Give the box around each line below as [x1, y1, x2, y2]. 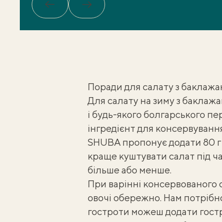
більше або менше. [87, 164, 171, 175]
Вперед [86, 2, 122, 14]
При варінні [87, 178, 143, 189]
